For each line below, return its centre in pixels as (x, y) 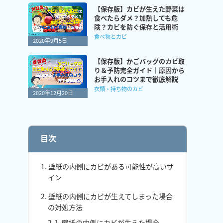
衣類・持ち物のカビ (119, 89)
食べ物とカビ (111, 36)
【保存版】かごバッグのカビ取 (139, 61)
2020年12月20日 (53, 93)
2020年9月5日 (50, 40)
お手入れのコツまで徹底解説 (136, 79)
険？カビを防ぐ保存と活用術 (136, 27)
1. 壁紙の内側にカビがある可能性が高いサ (107, 166)
